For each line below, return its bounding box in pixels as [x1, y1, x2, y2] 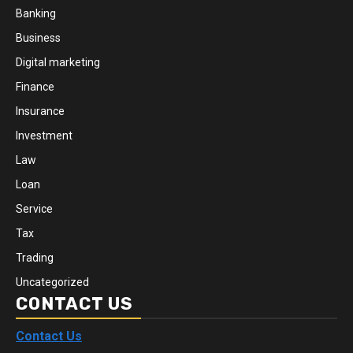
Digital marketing [16, 55, 100, 69]
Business [16, 31, 61, 44]
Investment [16, 128, 72, 142]
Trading [16, 251, 54, 264]
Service [16, 202, 53, 215]
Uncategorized [16, 275, 89, 288]
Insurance [16, 104, 65, 117]
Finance [16, 80, 54, 93]
